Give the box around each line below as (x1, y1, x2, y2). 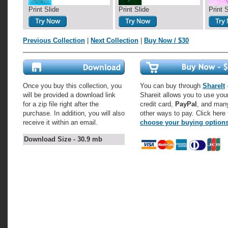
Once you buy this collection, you (23, 82, 122, 90)
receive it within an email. (23, 119, 98, 126)
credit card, (140, 100, 175, 108)
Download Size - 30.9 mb (24, 135, 102, 143)
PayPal (175, 100, 197, 108)
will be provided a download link (23, 91, 116, 99)
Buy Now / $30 (144, 37, 189, 45)
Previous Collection (23, 37, 85, 45)
